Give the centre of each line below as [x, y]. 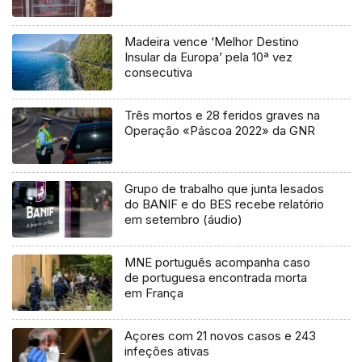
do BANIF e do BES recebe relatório [225, 204]
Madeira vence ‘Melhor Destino [212, 42]
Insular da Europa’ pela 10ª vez [209, 57]
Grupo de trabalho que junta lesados [225, 189]
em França [154, 293]
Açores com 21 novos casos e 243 [221, 336]
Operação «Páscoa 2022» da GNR [220, 131]
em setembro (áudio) [184, 220]
